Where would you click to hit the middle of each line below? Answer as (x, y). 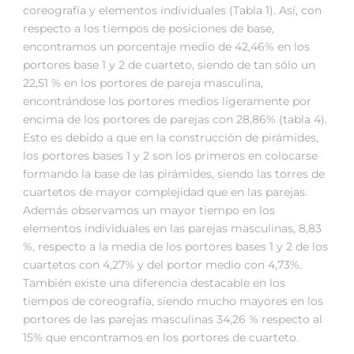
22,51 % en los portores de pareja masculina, (143, 83)
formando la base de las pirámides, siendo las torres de (174, 174)
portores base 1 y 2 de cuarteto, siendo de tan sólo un (169, 65)
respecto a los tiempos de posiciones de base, (149, 29)
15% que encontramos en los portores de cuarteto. (161, 338)
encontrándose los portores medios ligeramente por (167, 102)
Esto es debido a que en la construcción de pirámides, (171, 138)
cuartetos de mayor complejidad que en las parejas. (165, 192)
